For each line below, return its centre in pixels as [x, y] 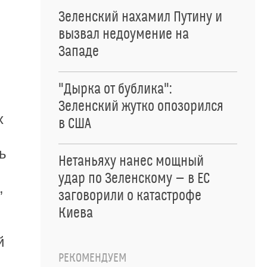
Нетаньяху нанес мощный [131, 162]
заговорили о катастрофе [130, 196]
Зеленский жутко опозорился [141, 107]
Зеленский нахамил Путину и [140, 17]
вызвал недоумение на [124, 35]
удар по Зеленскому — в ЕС [134, 179]
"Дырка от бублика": [115, 89]
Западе [79, 52]
